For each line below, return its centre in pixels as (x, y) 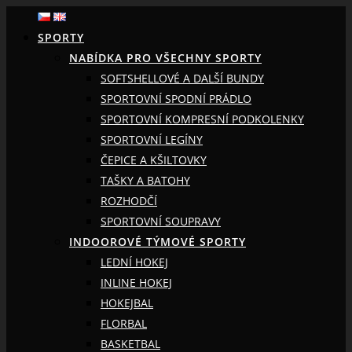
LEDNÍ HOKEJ (134, 262)
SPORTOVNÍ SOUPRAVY (161, 221)
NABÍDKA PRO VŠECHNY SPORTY (165, 57)
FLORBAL (124, 323)
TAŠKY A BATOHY (145, 180)
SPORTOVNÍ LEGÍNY (152, 139)
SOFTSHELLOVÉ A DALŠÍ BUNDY (182, 78)
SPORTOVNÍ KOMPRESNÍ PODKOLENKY (202, 119)
